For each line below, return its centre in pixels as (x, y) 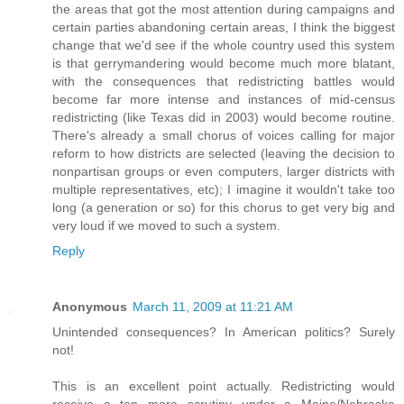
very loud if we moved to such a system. (166, 225)
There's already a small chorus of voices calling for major (224, 135)
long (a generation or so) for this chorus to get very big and (224, 207)
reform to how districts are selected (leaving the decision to (224, 153)
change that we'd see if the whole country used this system (224, 45)
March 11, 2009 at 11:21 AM (213, 306)
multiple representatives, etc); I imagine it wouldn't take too (224, 189)
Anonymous (90, 306)
